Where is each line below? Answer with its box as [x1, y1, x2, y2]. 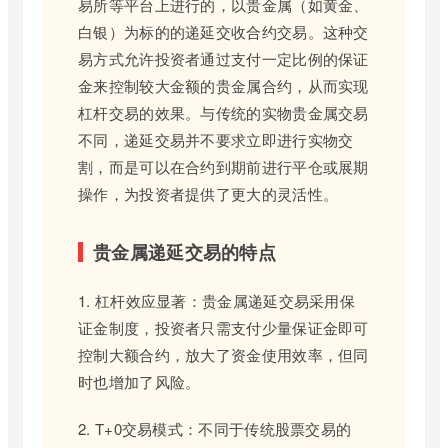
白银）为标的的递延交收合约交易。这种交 [78, 20, 369, 42]
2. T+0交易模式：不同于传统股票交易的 [78, 417, 352, 439]
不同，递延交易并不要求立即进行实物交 [78, 128, 354, 150]
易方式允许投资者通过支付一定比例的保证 [78, 47, 369, 69]
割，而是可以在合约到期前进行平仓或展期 [78, 155, 369, 177]
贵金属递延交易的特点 [93, 238, 276, 265]
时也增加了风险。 [78, 370, 201, 392]
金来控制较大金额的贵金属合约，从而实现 [78, 74, 369, 96]
